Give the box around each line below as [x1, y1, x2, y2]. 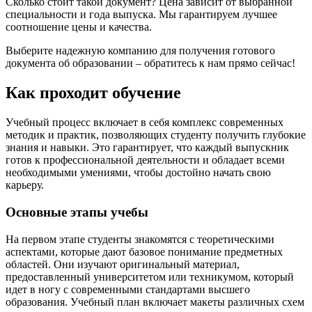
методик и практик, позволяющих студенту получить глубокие [6, 129, 306, 141]
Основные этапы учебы [6, 204, 148, 219]
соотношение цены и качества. [6, 21, 152, 33]
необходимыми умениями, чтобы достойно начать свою [6, 166, 271, 179]
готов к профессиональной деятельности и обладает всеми [6, 154, 285, 166]
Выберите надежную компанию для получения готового [6, 45, 275, 57]
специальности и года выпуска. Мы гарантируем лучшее [6, 8, 277, 21]
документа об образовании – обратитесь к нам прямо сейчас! [6, 57, 295, 70]
